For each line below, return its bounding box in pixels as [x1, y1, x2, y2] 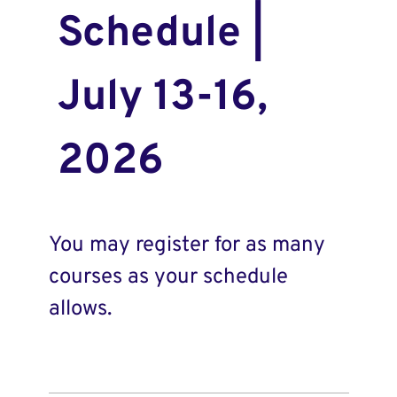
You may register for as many [48, 232, 325, 260]
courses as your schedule [48, 264, 288, 292]
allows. [48, 296, 112, 323]
